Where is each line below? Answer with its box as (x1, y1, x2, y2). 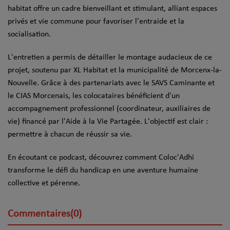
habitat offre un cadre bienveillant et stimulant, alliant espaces (8, 5, 217, 13)
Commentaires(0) (8, 209, 82, 220)
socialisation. (8, 30, 51, 39)
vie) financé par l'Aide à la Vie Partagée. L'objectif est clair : (8, 118, 208, 126)
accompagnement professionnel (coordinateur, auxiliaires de (8, 105, 210, 113)
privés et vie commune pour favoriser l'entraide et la (8, 17, 184, 26)
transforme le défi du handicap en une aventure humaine (8, 166, 198, 175)
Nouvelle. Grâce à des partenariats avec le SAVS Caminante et (8, 79, 215, 88)
